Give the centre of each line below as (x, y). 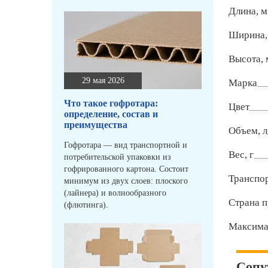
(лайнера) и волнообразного (115, 193)
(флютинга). (86, 205)
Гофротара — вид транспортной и (126, 145)
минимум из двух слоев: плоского (126, 181)
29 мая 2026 (103, 81)
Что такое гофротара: (111, 103)
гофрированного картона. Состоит (126, 169)
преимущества (96, 125)
